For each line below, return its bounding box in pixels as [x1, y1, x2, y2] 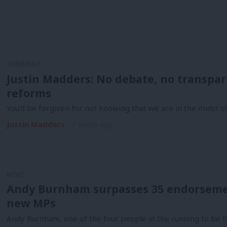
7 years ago [71, 119, 113, 130]
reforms [6, 85, 51, 100]
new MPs [6, 196, 56, 211]
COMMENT [6, 59, 41, 68]
